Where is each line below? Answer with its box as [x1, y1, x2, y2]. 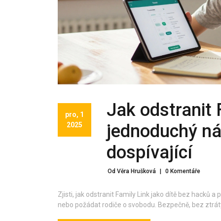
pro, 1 [65, 110, 84, 118]
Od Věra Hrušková [108, 167, 156, 175]
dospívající [107, 142, 192, 163]
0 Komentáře [165, 167, 200, 175]
